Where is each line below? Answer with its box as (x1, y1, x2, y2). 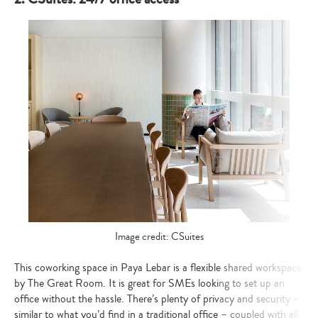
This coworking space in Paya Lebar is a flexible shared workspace (14, 259, 302, 275)
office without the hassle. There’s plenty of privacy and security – (14, 290, 300, 307)
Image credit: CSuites (114, 229, 204, 245)
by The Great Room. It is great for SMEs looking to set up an (14, 275, 285, 291)
